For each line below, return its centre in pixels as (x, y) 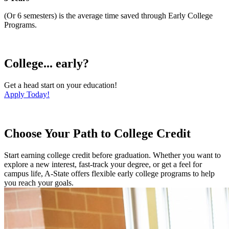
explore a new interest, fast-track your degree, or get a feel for (103, 165)
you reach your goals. (39, 183)
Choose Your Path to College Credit (97, 134)
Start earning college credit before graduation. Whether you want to (112, 155)
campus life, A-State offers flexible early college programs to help (109, 174)
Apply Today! (27, 95)
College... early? (47, 64)
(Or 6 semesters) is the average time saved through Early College (108, 15)
